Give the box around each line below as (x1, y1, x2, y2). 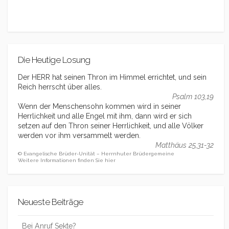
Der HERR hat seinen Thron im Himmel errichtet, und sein (18, 73, 207, 82)
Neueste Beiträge (18, 197, 83, 208)
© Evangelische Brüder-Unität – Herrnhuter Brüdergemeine (18, 151, 174, 157)
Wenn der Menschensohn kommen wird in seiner (18, 102, 181, 111)
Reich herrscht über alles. (18, 83, 102, 91)
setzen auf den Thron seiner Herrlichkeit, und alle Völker (18, 122, 203, 130)
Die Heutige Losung (18, 54, 90, 65)
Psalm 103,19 (172, 93, 214, 101)
